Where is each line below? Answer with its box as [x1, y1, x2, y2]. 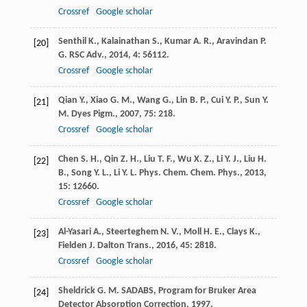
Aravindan [216, 36, 258, 47]
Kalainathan [101, 36, 150, 47]
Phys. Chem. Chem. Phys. [138, 167, 240, 178]
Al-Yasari [58, 226, 91, 237]
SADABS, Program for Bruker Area [121, 285, 256, 296]
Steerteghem [106, 226, 158, 237]
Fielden [58, 240, 87, 251]
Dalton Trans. [97, 240, 151, 251]
